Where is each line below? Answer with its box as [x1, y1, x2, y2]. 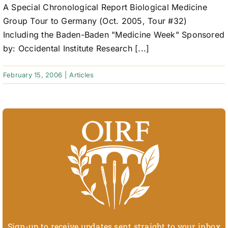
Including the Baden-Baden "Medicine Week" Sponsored [3, 30, 225, 40]
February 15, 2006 [3, 71, 63, 79]
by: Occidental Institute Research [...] [3, 43, 150, 54]
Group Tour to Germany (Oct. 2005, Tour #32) [3, 16, 187, 26]
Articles [69, 71, 94, 79]
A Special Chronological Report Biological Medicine [3, 2, 207, 13]
